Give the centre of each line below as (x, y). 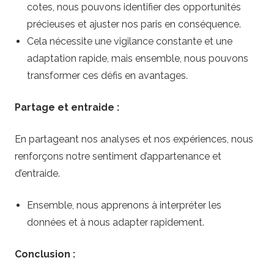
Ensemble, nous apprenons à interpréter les (124, 206)
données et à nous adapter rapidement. (116, 223)
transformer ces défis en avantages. (107, 76)
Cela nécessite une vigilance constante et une (130, 42)
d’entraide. (37, 174)
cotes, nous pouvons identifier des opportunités (134, 7)
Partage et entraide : (67, 108)
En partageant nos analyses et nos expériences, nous (134, 139)
